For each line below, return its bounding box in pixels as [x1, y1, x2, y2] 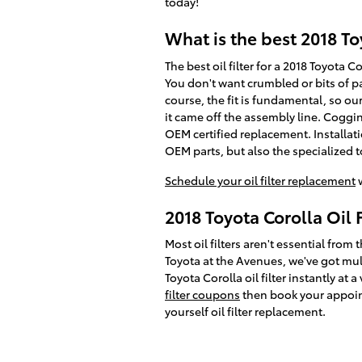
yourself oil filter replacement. [165, 303, 326, 319]
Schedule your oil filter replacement [165, 171, 356, 188]
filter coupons [165, 286, 240, 302]
